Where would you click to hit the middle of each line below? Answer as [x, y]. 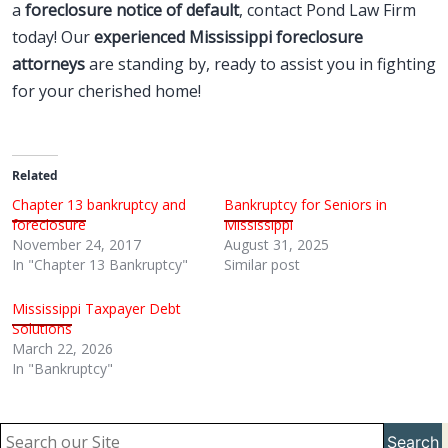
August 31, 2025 [276, 244]
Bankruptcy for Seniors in [305, 204]
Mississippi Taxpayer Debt [96, 308]
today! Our [53, 37]
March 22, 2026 [62, 348]
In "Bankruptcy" [62, 368]
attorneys [48, 64]
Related [35, 175]
